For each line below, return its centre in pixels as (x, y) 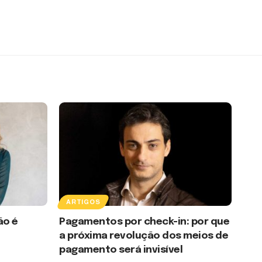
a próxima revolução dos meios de (144, 236)
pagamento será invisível (121, 250)
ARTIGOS (83, 201)
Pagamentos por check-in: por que (144, 222)
